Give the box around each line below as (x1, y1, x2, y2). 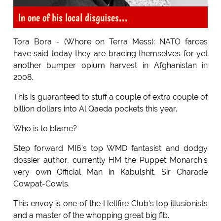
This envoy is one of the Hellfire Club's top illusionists (13, 198, 208, 208)
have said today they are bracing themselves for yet (13, 48, 208, 58)
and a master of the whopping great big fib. (13, 210, 169, 220)
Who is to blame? (13, 123, 77, 133)
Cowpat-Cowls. (13, 179, 70, 188)
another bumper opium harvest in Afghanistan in (13, 60, 208, 70)
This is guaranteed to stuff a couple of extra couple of (13, 92, 208, 102)
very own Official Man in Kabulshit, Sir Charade (13, 167, 208, 177)
